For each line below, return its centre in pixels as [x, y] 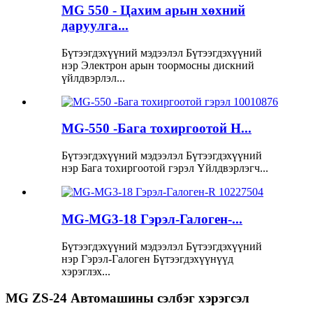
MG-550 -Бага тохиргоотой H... [156, 129]
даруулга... [95, 25]
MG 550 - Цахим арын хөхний [153, 10]
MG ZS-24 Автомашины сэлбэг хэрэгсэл [128, 298]
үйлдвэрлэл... [93, 78]
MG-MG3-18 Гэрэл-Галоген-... [152, 219]
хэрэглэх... [86, 271]
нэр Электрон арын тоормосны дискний [158, 65]
